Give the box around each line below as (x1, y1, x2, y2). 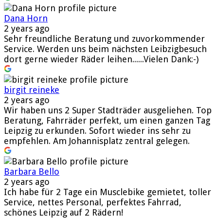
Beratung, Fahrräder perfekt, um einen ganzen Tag (4, 115, 210, 126)
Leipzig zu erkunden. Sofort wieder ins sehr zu (4, 125, 191, 136)
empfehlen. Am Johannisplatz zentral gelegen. (4, 135, 190, 146)
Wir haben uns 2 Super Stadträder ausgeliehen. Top (4, 105, 212, 115)
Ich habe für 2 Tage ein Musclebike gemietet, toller (4, 186, 211, 197)
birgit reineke (4, 84, 59, 95)
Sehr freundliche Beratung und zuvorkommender (4, 33, 205, 44)
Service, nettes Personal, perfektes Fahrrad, (4, 197, 182, 207)
